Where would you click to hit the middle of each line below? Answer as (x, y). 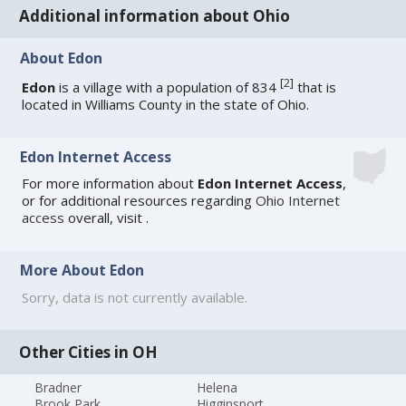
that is (315, 87)
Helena (217, 387)
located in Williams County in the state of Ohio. (166, 104)
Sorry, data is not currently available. (135, 297)
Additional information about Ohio (155, 16)
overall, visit (106, 218)
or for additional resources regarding (139, 201)
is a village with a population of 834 (168, 87)
